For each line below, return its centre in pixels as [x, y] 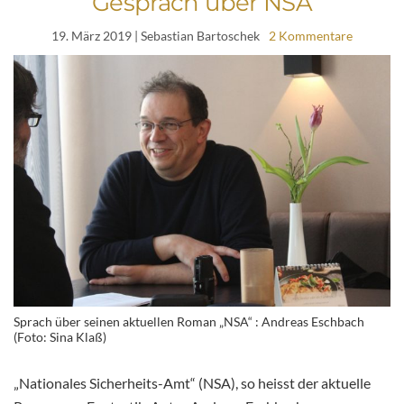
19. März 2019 [92, 36]
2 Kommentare [311, 36]
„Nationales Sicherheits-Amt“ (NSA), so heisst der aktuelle [192, 382]
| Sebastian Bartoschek [196, 36]
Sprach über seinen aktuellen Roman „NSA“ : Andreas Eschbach [189, 321]
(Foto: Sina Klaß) [60, 336]
